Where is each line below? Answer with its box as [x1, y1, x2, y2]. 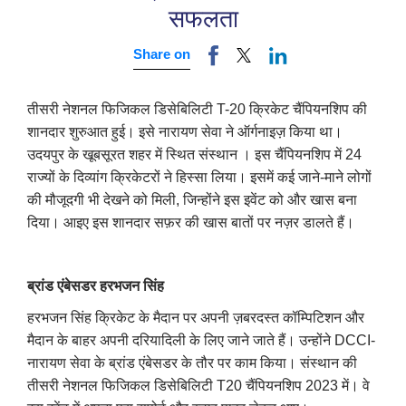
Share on [132, 45, 190, 62]
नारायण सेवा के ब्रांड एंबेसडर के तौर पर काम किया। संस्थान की [27, 354, 357, 371]
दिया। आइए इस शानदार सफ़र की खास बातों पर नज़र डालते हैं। [27, 214, 354, 230]
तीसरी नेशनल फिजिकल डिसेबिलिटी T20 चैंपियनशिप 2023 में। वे [27, 377, 370, 393]
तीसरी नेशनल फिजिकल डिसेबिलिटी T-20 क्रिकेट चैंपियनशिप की [27, 101, 367, 117]
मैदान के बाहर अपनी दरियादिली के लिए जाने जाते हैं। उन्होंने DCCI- [27, 332, 375, 348]
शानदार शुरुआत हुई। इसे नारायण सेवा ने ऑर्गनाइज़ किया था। [27, 123, 343, 140]
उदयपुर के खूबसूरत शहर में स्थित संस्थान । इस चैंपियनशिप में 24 [27, 146, 362, 162]
